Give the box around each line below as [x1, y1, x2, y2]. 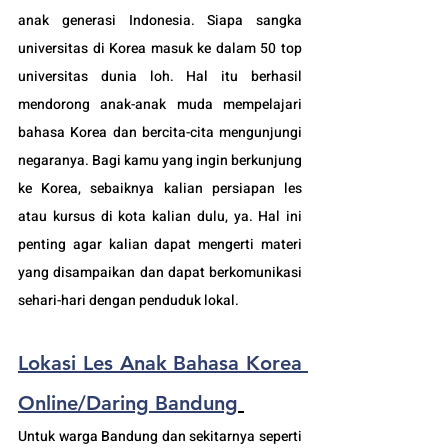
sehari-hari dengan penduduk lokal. [18, 289, 242, 311]
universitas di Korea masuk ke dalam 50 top [18, 37, 302, 59]
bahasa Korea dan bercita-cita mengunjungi [18, 121, 302, 143]
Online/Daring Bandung [18, 390, 238, 415]
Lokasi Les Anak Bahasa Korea [18, 350, 302, 375]
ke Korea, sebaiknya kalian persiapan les [18, 177, 302, 199]
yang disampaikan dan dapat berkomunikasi [18, 261, 302, 283]
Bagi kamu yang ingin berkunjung [92, 149, 302, 171]
